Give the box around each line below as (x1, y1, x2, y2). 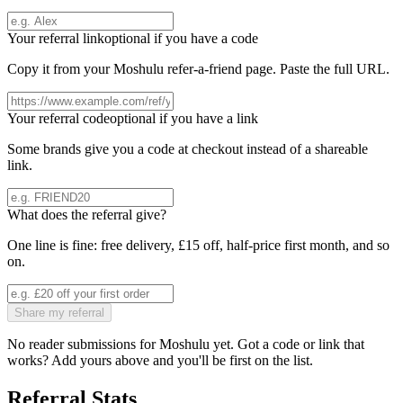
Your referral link (7, 31, 104, 47)
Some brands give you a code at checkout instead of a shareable (7, 141, 368, 157)
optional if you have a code (104, 31, 258, 47)
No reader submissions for (7, 336, 159, 353)
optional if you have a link (110, 111, 258, 127)
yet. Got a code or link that (213, 336, 364, 353)
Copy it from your (7, 61, 113, 77)
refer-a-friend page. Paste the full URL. (164, 61, 390, 77)
